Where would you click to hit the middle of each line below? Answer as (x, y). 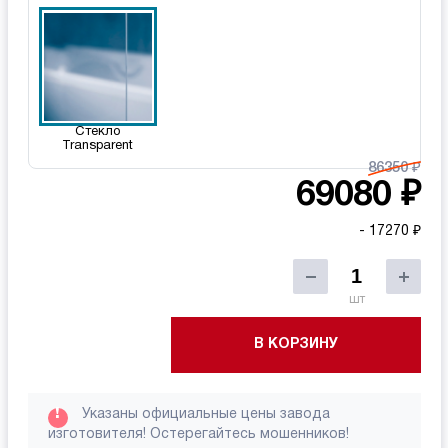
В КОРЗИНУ (295, 344)
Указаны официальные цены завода (203, 414)
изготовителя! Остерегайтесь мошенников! (198, 434)
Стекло (98, 131)
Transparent (98, 145)
